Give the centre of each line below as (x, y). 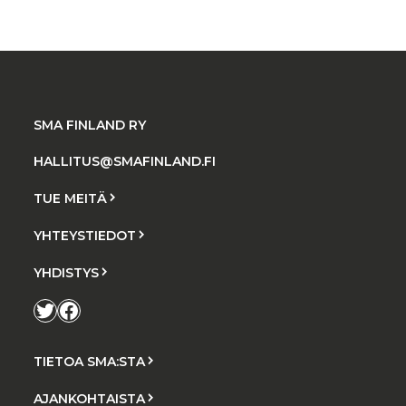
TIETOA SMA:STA (90, 362)
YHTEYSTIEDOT (85, 236)
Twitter (56, 309)
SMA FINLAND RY (90, 125)
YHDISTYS (67, 273)
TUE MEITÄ (71, 198)
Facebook (89, 309)
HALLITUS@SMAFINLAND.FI (125, 161)
